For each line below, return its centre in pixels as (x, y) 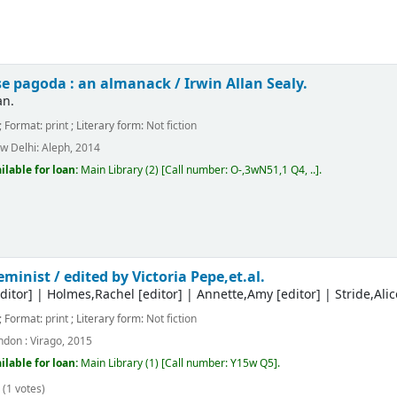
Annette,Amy (235, 295)
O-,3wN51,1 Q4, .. (273, 171)
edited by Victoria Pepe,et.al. (165, 277)
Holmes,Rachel (91, 295)
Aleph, (58, 148)
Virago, (48, 341)
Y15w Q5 (253, 364)
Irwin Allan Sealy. (246, 84)
